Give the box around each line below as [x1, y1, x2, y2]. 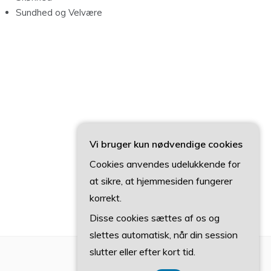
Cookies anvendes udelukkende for [90, 158, 240, 170]
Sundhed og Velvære [16, 7, 102, 19]
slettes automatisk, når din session [90, 229, 238, 241]
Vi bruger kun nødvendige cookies [90, 138, 243, 150]
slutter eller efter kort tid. [90, 246, 195, 258]
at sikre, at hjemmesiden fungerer [90, 175, 232, 187]
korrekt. [90, 192, 122, 204]
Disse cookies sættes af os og [90, 212, 220, 224]
